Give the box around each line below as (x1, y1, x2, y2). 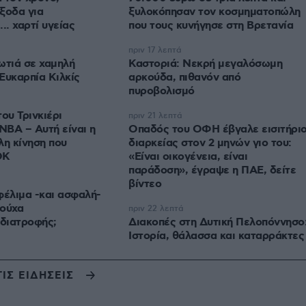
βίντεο (128, 176, 161, 191)
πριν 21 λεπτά (128, 110, 182, 121)
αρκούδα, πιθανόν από (128, 70, 240, 85)
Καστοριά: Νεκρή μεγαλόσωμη (128, 56, 282, 71)
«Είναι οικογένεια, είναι (128, 149, 247, 164)
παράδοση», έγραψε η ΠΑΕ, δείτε (128, 163, 296, 178)
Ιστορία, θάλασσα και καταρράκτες (128, 228, 304, 243)
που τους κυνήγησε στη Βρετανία (128, 18, 293, 33)
